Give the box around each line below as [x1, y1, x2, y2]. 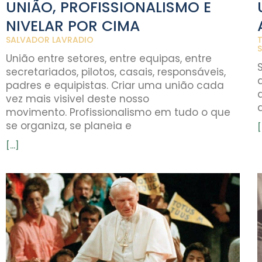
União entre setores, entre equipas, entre [6, 51, 212, 65]
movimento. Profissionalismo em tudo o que [6, 105, 230, 119]
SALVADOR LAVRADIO [6, 33, 94, 46]
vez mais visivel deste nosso [6, 91, 149, 106]
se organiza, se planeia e [6, 118, 132, 133]
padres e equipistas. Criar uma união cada [6, 78, 224, 92]
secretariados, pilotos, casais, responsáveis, [6, 64, 226, 79]
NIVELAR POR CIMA [6, 15, 140, 36]
